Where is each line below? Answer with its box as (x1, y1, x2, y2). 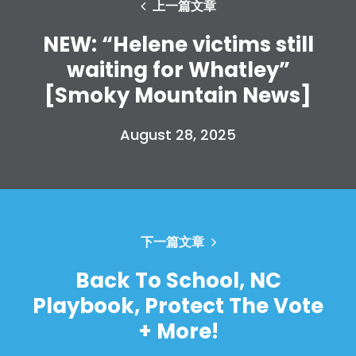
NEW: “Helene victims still (42, 29, 314, 59)
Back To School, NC (75, 265, 281, 295)
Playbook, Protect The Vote (33, 291, 323, 320)
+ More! (137, 316, 219, 346)
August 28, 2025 (120, 124, 236, 145)
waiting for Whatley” (66, 55, 290, 84)
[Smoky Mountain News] (44, 80, 311, 110)
